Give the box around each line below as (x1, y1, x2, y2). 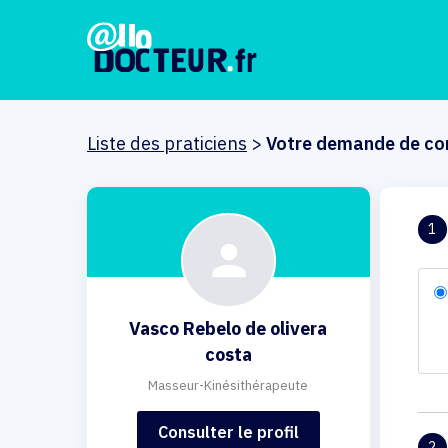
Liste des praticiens (87, 132, 247, 155)
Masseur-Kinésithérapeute (148, 377, 309, 394)
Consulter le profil (157, 422, 299, 442)
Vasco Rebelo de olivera (129, 317, 328, 340)
